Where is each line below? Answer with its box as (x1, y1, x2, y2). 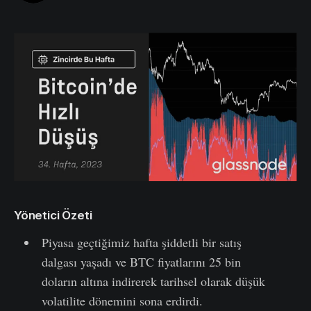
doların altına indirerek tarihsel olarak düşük (41, 272, 265, 289)
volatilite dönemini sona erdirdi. (41, 292, 203, 309)
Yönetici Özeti (14, 208, 92, 222)
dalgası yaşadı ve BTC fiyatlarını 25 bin (41, 253, 241, 270)
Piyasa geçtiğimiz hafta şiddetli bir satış (41, 233, 242, 251)
